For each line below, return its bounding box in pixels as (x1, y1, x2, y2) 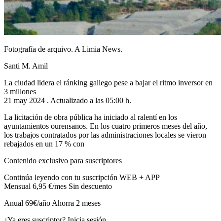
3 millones (4, 87, 36, 96)
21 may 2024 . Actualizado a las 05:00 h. (4, 96, 131, 105)
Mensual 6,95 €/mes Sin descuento (4, 182, 112, 190)
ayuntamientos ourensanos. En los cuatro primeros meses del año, (4, 121, 207, 130)
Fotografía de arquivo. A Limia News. (4, 44, 122, 53)
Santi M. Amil (4, 61, 48, 70)
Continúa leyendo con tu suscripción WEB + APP (4, 173, 160, 182)
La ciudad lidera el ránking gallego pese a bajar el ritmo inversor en (4, 78, 213, 87)
